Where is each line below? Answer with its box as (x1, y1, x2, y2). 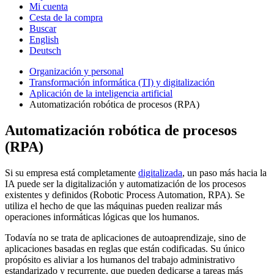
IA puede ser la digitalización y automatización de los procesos (5, 178, 246, 189)
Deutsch (29, 45, 61, 56)
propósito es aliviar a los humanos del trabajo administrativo (5, 254, 235, 265)
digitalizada (138, 167, 182, 178)
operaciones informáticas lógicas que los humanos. (5, 211, 199, 222)
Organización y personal (29, 66, 124, 76)
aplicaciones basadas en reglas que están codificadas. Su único (5, 243, 245, 254)
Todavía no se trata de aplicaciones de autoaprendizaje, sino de (5, 232, 246, 243)
